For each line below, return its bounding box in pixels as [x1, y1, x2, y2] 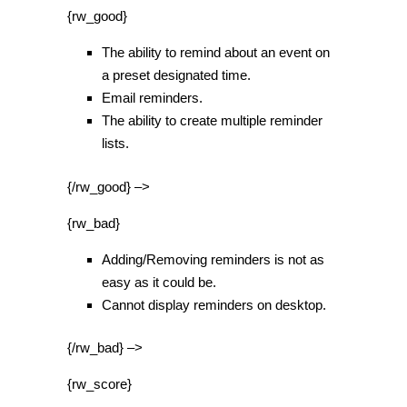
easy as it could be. [101, 273, 216, 290]
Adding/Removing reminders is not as [101, 251, 324, 267]
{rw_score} [67, 376, 132, 392]
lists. [101, 135, 129, 151]
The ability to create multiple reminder [101, 113, 323, 128]
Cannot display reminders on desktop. [101, 296, 326, 313]
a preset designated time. [101, 67, 251, 83]
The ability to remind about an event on [101, 45, 330, 60]
